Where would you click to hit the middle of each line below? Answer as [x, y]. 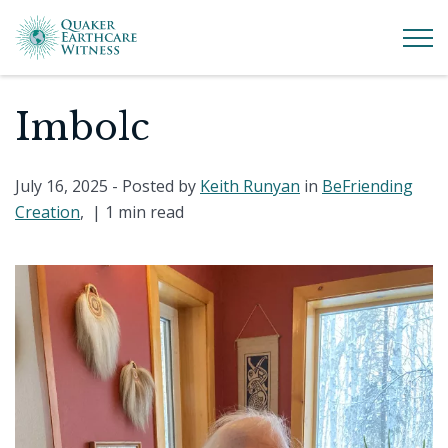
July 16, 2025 [61, 186]
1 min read [144, 212]
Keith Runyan [250, 186]
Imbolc [82, 127]
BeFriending [367, 186]
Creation [47, 212]
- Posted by [154, 186]
